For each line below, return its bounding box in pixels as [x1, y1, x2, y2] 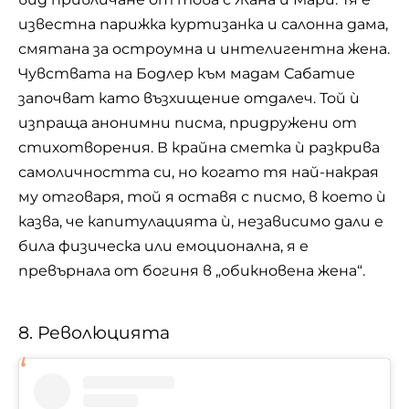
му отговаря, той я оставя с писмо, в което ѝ [18, 188, 386, 206]
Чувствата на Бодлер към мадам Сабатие [18, 65, 355, 83]
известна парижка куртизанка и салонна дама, [18, 16, 388, 34]
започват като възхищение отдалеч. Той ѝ [18, 89, 360, 108]
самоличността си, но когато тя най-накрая [18, 163, 379, 182]
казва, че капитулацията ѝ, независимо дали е [18, 213, 383, 231]
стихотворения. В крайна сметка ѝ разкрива [18, 139, 380, 157]
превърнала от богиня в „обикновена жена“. [18, 262, 365, 280]
